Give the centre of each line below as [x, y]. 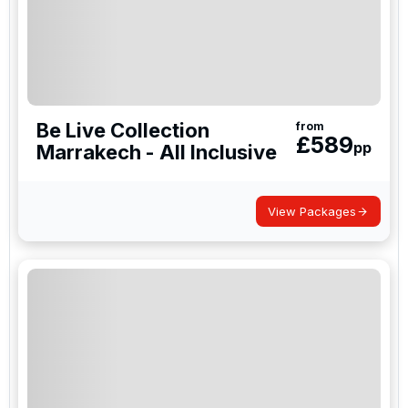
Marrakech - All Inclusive [157, 152]
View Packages [312, 211]
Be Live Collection [123, 130]
